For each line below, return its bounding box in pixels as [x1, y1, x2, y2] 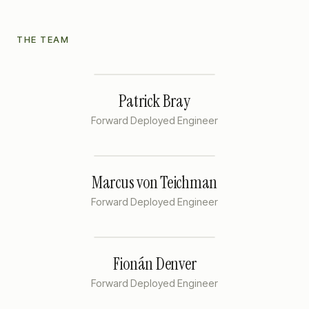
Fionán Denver [112, 252, 197, 275]
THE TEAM [17, 33, 70, 45]
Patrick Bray [119, 90, 190, 112]
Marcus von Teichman [91, 171, 218, 193]
